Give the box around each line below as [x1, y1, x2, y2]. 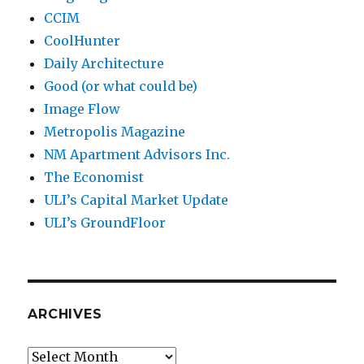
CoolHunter [44, 32, 121, 50]
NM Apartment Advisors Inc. [44, 146, 231, 163]
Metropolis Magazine [44, 123, 186, 141]
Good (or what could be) [44, 78, 198, 95]
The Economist [44, 169, 145, 186]
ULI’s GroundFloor [44, 214, 167, 232]
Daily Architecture [44, 55, 165, 72]
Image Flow [44, 101, 121, 118]
